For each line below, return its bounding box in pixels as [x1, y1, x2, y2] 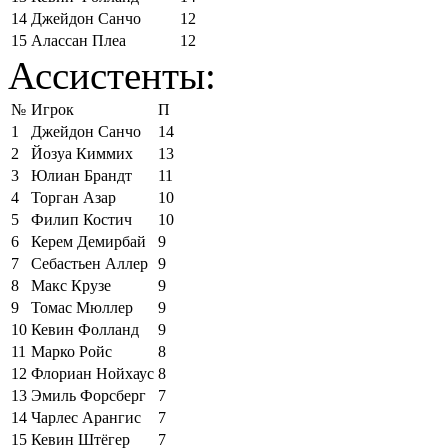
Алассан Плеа [31, 31, 126, 49]
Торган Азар [31, 188, 116, 206]
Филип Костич [31, 210, 132, 228]
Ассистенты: [8, 53, 216, 97]
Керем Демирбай [31, 232, 146, 250]
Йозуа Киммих [31, 144, 133, 162]
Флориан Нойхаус [31, 364, 154, 382]
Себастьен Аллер [31, 254, 148, 272]
